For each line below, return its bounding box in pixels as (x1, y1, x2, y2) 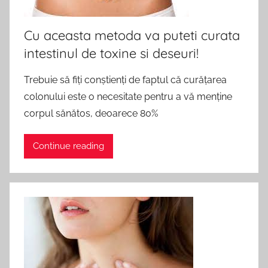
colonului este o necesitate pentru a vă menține (24, 90, 232, 102)
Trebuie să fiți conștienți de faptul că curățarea (24, 74, 227, 86)
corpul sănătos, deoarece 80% (24, 107, 158, 119)
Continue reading (33, 141, 104, 152)
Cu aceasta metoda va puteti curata (24, 26, 240, 44)
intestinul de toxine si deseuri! (24, 44, 199, 62)
